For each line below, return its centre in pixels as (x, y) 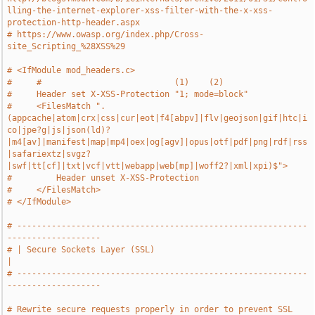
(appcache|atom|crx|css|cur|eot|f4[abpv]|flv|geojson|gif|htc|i (157, 118)
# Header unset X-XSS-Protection (103, 178)
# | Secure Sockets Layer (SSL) (81, 250)
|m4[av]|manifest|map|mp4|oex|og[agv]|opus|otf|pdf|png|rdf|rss (157, 142)
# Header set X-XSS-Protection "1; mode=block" (128, 94)
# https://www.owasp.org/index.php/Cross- (106, 34)
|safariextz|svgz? (49, 154)
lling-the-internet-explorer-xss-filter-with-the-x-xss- (140, 11)
